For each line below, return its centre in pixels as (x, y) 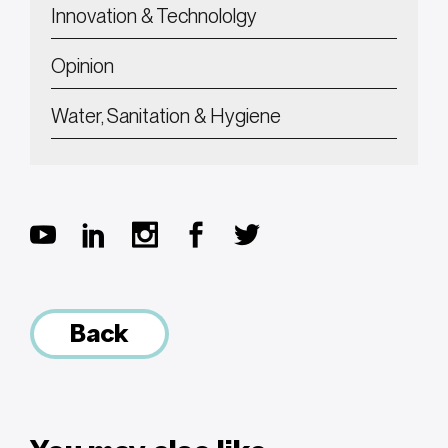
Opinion (82, 66)
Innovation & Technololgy (154, 16)
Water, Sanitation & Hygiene (166, 116)
